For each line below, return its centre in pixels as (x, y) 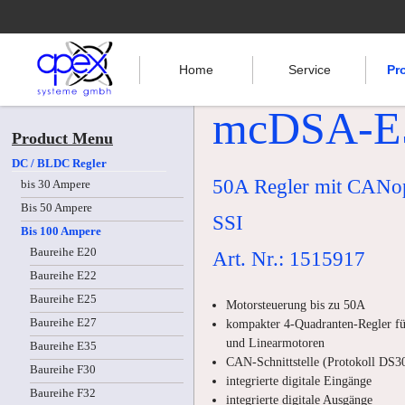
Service (309, 69)
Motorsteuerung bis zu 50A (296, 305)
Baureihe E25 (63, 299)
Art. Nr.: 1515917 (289, 259)
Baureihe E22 (63, 276)
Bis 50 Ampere (57, 208)
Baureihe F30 (63, 370)
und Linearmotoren (275, 343)
